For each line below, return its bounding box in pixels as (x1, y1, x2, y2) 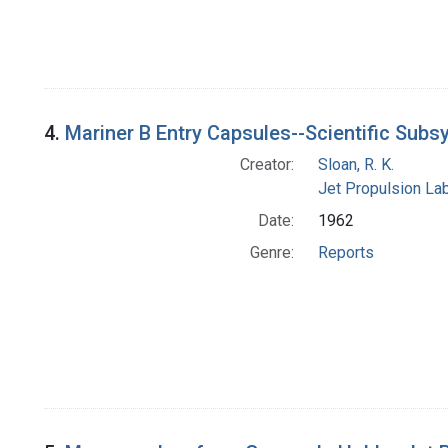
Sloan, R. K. (317, 155, 394, 175)
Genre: (249, 243, 294, 263)
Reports (317, 243, 374, 263)
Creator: (239, 155, 294, 175)
